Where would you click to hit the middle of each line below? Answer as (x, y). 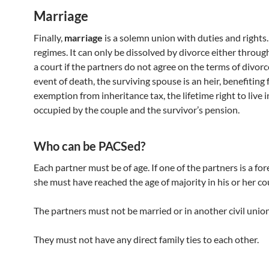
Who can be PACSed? (89, 146)
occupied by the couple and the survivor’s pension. (137, 110)
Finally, (49, 38)
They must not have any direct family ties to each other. (146, 239)
